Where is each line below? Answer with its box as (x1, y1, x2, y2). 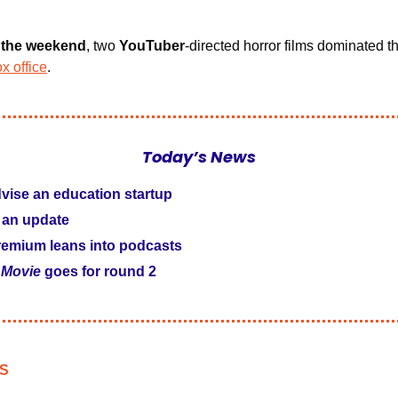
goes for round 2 (41, 263, 156, 279)
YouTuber (119, 37, 185, 53)
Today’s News (142, 145, 256, 168)
